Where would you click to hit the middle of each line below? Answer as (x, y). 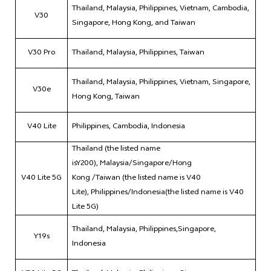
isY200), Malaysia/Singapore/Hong (132, 164)
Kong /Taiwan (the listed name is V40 (136, 179)
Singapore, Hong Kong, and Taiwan (134, 24)
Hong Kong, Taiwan (106, 98)
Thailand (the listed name (116, 150)
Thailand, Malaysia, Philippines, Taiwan (138, 54)
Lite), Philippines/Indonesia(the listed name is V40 (158, 193)
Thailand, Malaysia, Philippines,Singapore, (144, 230)
